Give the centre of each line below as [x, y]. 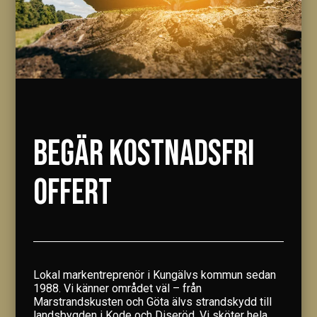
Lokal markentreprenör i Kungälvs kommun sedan [155, 275]
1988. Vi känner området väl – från [118, 289]
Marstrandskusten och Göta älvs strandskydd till [153, 302]
